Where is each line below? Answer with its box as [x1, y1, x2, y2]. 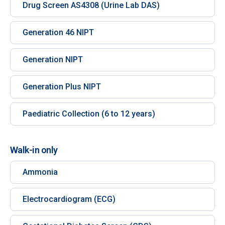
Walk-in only [10, 145, 58, 155]
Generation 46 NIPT [23, 28, 94, 37]
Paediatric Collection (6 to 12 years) [23, 109, 155, 119]
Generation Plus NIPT [23, 82, 101, 91]
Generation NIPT [23, 55, 83, 64]
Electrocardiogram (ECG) [23, 194, 116, 204]
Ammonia [23, 167, 58, 177]
